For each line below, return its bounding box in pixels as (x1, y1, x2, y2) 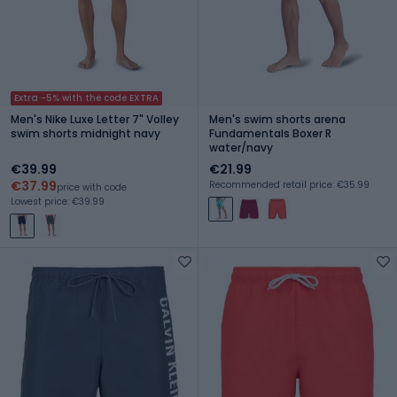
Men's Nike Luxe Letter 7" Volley (11, 111, 179, 127)
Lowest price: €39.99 (11, 194, 105, 208)
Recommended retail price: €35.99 (209, 177, 370, 191)
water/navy (209, 139, 273, 155)
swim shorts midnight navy (11, 125, 160, 141)
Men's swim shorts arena (209, 111, 346, 127)
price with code (57, 180, 127, 194)
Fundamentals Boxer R (209, 125, 331, 141)
